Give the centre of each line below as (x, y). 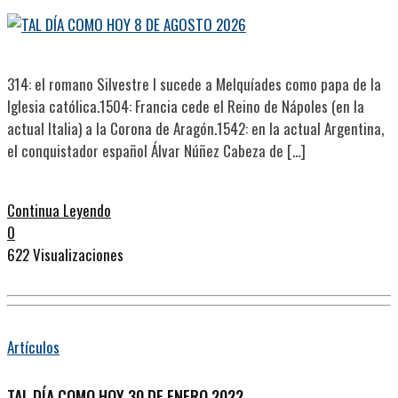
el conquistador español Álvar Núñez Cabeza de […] (156, 150)
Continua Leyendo (59, 210)
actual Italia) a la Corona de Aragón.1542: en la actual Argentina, (195, 128)
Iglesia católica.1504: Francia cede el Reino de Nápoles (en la (186, 106)
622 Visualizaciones (65, 254)
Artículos (33, 347)
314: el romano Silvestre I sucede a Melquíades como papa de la (194, 84)
